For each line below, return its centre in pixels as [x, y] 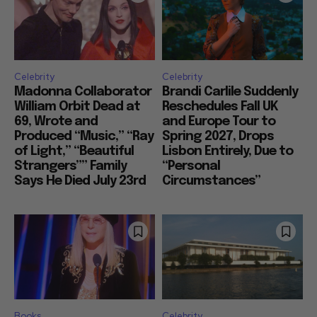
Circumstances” [211, 181]
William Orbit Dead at [77, 107]
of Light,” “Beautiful [74, 152]
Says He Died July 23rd [80, 181]
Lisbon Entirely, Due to [227, 152]
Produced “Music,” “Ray [84, 137]
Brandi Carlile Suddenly [230, 92]
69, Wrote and [56, 122]
